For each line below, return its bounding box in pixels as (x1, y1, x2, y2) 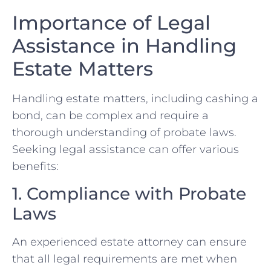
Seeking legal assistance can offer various (12, 143, 239, 157)
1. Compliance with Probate (12, 183, 246, 204)
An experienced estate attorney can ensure (12, 235, 247, 249)
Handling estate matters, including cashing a (12, 92, 258, 106)
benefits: (12, 160, 59, 174)
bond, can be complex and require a (12, 109, 209, 123)
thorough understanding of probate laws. (12, 126, 237, 140)
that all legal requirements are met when (12, 252, 237, 266)
